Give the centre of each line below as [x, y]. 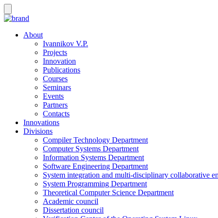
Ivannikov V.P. [65, 44]
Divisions [38, 131]
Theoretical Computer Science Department [108, 192]
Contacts [56, 114]
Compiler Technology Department [95, 140]
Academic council [71, 201]
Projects [55, 52]
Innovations [41, 122]
